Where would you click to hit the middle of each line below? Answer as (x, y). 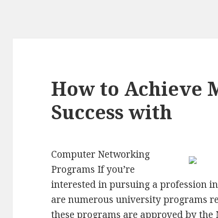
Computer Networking (101, 154)
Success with (112, 112)
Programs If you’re (93, 170)
